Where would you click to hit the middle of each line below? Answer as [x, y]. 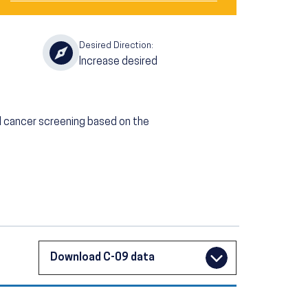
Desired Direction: [116, 45]
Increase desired [118, 62]
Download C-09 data [102, 257]
